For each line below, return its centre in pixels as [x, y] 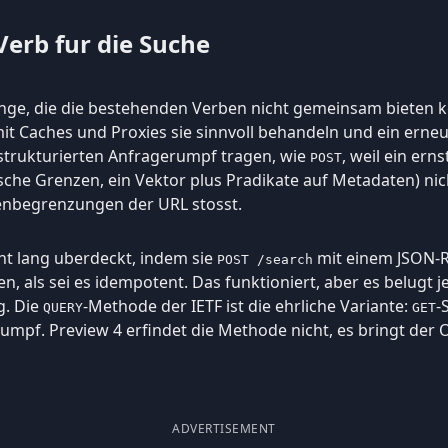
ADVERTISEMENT [224, 428]
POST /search [265, 259]
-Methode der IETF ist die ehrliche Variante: [247, 305]
